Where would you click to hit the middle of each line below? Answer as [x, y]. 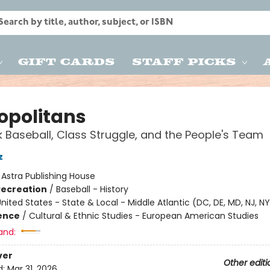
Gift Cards [67, 61]
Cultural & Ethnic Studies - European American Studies [143, 216]
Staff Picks [184, 61]
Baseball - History [92, 189]
